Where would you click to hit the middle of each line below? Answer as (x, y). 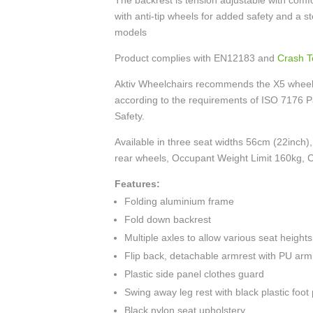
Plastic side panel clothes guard (195, 274)
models (131, 32)
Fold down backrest (168, 220)
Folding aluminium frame (180, 202)
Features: (138, 184)
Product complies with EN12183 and (196, 58)
